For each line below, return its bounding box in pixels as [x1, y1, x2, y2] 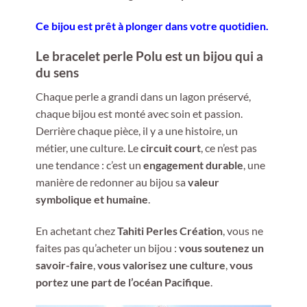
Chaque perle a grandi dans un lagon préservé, [35, 89, 251, 103]
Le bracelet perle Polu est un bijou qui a [35, 48, 263, 64]
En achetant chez [35, 223, 117, 237]
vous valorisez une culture [97, 258, 225, 271]
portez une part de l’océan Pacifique [35, 275, 210, 288]
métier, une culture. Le [35, 140, 140, 154]
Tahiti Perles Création [116, 223, 223, 237]
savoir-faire [35, 258, 93, 271]
